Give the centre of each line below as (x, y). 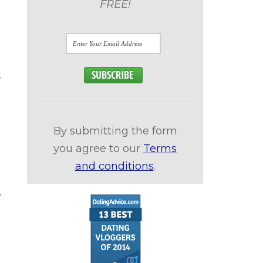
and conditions (114, 166)
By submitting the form (115, 131)
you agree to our (98, 148)
